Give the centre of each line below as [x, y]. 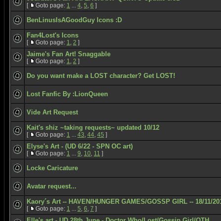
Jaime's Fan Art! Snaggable [69, 54]
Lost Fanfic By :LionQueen [67, 94]
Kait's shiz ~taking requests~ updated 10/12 [93, 128]
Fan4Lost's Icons [53, 35]
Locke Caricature [52, 168]
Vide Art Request [52, 112]
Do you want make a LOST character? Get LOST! [101, 76]
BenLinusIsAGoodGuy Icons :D [74, 20]
